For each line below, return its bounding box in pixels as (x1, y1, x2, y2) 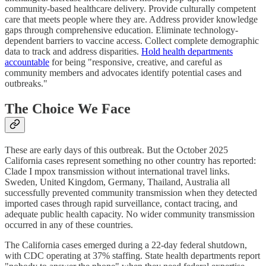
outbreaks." (5, 78, 47, 88)
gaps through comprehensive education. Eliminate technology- (5, 24, 238, 35)
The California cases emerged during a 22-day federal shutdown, (5, 239, 247, 250)
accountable (5, 56, 49, 67)
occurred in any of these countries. (5, 219, 133, 230)
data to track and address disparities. (5, 46, 141, 56)
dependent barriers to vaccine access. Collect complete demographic (5, 35, 259, 46)
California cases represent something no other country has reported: (5, 155, 256, 166)
